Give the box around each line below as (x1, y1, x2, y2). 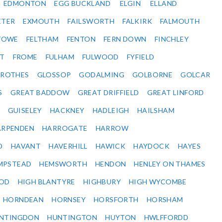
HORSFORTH (94, 195, 139, 204)
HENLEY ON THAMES (134, 160, 206, 168)
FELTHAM (26, 35, 59, 44)
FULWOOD (82, 53, 119, 61)
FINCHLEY (154, 35, 189, 44)
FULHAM (45, 53, 75, 61)
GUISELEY (7, 106, 42, 115)
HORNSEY (52, 195, 86, 204)
